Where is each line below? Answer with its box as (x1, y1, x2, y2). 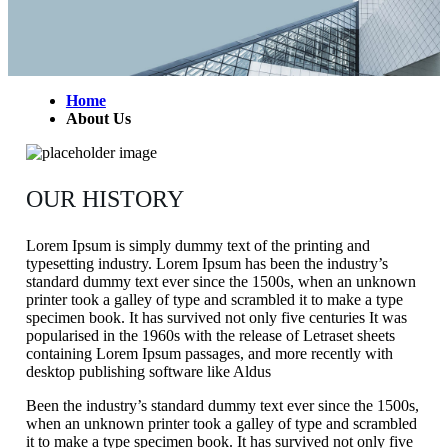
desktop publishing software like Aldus (25, 363, 271, 381)
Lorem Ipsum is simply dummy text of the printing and (25, 237, 370, 255)
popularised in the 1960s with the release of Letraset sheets (25, 327, 395, 345)
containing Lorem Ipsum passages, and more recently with (25, 345, 393, 363)
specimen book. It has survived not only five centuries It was (25, 309, 407, 327)
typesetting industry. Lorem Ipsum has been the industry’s (25, 255, 388, 273)
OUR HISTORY (25, 186, 184, 213)
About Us (65, 110, 131, 128)
